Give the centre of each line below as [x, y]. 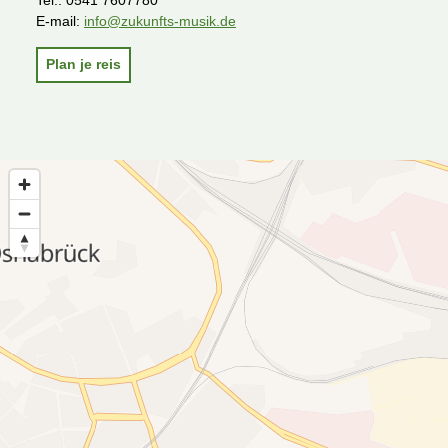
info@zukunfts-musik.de [160, 21]
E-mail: [60, 21]
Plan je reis [83, 64]
